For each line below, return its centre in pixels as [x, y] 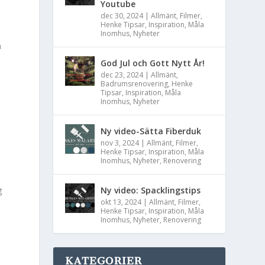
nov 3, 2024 [120, 143]
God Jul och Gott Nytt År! [153, 63]
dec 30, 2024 [122, 16]
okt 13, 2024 [121, 202]
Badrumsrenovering [135, 84]
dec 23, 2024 [122, 75]
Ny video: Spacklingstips [151, 190]
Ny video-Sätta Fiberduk [151, 131]
